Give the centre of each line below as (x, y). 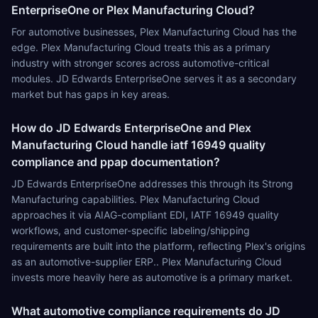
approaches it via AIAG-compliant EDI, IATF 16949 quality (145, 215)
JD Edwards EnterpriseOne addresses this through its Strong (152, 183)
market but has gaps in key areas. (91, 94)
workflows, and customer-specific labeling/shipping (131, 230)
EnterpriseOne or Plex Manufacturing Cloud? (133, 10)
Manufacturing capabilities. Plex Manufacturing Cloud (136, 199)
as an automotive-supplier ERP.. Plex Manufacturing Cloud (147, 262)
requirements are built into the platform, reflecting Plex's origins (158, 246)
